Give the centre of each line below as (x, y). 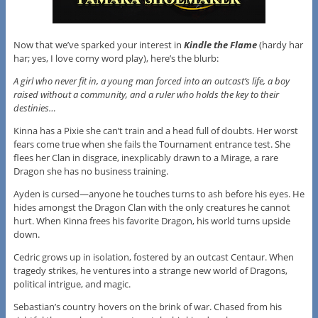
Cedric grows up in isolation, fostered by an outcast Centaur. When (153, 257)
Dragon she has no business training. (91, 171)
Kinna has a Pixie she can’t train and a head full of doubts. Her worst (155, 130)
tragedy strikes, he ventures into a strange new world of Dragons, (150, 270)
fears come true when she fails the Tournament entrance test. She (152, 144)
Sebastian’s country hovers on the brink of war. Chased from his (147, 306)
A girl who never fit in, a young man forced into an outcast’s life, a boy (151, 81)
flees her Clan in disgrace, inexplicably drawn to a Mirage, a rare (146, 157)
